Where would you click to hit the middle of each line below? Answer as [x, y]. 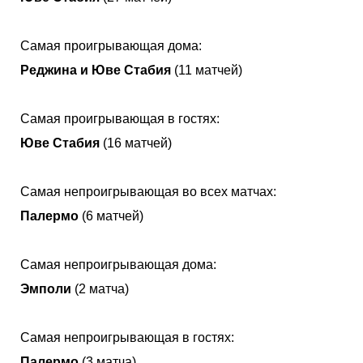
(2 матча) [100, 288]
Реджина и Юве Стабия [96, 70]
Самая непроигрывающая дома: [118, 264]
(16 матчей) [136, 143]
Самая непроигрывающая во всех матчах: [148, 191]
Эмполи [46, 288]
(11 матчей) [207, 70]
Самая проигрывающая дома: [111, 45]
